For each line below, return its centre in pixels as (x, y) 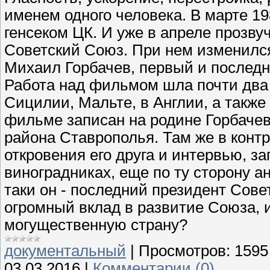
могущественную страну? (96, 224)
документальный (65, 250)
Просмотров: (184, 250)
